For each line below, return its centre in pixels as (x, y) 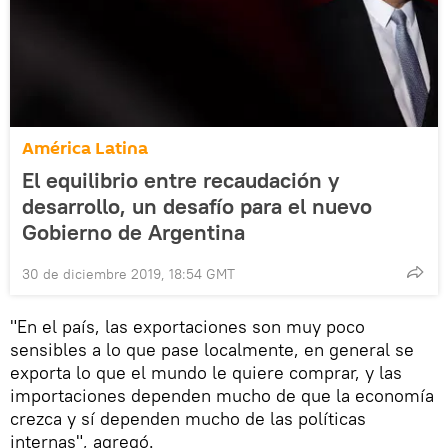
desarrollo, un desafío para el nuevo (197, 206)
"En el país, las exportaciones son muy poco (187, 327)
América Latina (85, 149)
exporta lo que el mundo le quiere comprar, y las (206, 373)
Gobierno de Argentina (133, 232)
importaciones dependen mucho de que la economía (222, 396)
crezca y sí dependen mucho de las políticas (188, 419)
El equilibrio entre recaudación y (180, 180)
